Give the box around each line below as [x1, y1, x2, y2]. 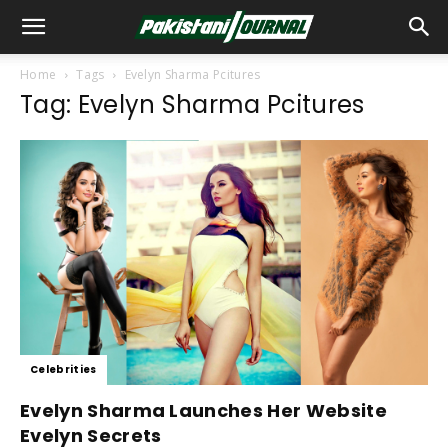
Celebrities [30, 361, 97, 377]
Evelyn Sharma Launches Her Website [20, 397, 387, 423]
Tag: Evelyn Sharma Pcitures [20, 88, 365, 121]
